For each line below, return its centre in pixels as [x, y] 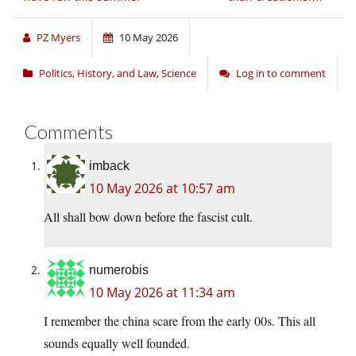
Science [179, 74]
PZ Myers [58, 38]
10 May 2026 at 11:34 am [162, 293]
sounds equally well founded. [117, 343]
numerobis [119, 270]
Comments [68, 132]
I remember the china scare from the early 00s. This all [180, 321]
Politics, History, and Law [98, 74]
